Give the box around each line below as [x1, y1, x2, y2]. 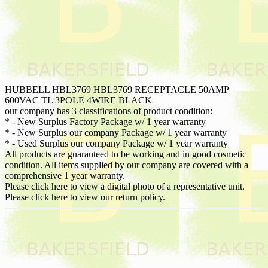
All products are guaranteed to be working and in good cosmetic [5, 148, 246, 159]
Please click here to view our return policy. [5, 191, 165, 202]
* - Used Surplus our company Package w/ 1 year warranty [5, 138, 228, 148]
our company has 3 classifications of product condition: [5, 105, 212, 116]
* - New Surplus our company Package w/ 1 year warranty [5, 127, 227, 138]
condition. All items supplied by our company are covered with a [5, 159, 248, 170]
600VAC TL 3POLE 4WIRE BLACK [5, 95, 152, 105]
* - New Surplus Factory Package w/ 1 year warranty [5, 116, 206, 127]
